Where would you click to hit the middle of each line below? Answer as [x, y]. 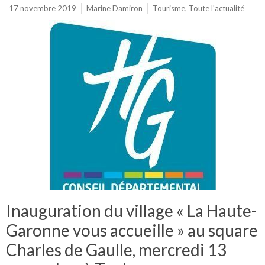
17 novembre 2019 [43, 8]
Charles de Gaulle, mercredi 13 [116, 250]
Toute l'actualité [216, 8]
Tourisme [169, 8]
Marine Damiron [114, 8]
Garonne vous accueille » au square [132, 230]
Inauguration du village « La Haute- [131, 211]
